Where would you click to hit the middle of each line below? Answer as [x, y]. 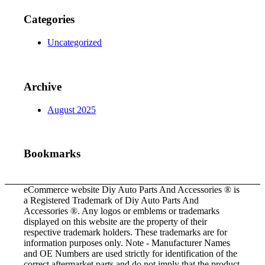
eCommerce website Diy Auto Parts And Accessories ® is [132, 189]
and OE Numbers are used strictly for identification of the [131, 253]
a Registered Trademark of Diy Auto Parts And [112, 200]
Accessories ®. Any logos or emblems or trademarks [122, 211]
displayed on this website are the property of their [116, 221]
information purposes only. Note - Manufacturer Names [127, 243]
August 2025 [72, 109]
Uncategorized [75, 43]
